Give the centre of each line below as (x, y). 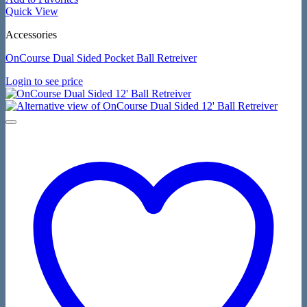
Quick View (32, 12)
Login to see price (44, 82)
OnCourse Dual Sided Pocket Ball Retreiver (101, 58)
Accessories (31, 35)
